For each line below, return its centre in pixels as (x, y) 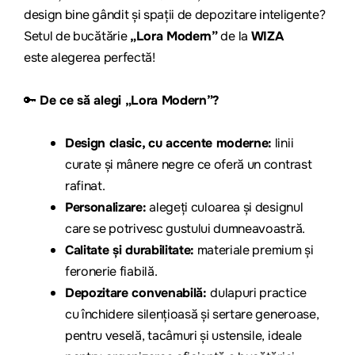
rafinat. (85, 185)
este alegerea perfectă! (90, 57)
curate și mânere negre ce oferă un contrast (189, 164)
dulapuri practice (258, 292)
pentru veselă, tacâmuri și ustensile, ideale (183, 335)
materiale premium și (254, 250)
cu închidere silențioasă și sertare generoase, (192, 314)
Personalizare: (106, 207)
